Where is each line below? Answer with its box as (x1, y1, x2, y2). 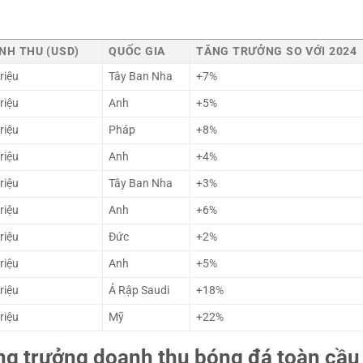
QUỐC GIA (109, 44, 165, 58)
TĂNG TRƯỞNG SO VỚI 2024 (196, 44, 357, 58)
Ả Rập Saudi (109, 283, 170, 297)
